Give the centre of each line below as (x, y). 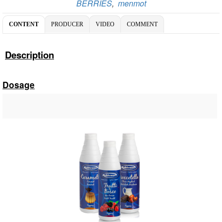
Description (29, 55)
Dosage (19, 84)
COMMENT (142, 24)
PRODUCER (67, 24)
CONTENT (24, 24)
